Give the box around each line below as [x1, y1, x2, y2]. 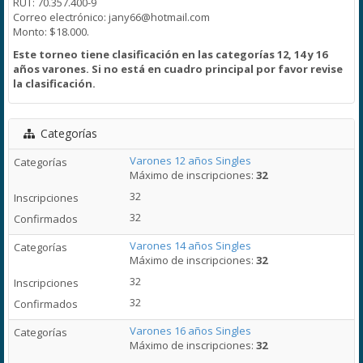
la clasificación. [13, 76, 96, 91]
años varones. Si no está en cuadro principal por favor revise [13, 62, 343, 76]
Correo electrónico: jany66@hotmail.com [13, 10, 210, 24]
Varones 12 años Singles [130, 153, 252, 168]
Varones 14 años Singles [130, 238, 252, 253]
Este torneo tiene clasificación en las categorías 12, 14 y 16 [13, 47, 327, 62]
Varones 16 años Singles [130, 323, 252, 338]
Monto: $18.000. [13, 24, 89, 39]
